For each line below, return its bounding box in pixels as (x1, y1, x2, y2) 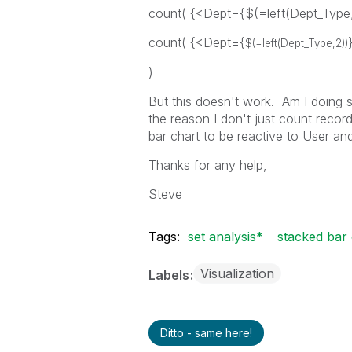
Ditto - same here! (159, 326, 252, 339)
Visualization (200, 266, 274, 281)
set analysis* (187, 229, 263, 244)
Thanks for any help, (148, 157, 267, 173)
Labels (148, 267, 192, 283)
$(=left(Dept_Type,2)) (244, 37, 348, 49)
